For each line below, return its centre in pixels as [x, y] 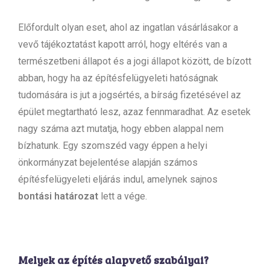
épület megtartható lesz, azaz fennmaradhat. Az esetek [134, 111]
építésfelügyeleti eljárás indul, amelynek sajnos [118, 179]
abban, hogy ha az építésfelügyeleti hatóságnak [118, 78]
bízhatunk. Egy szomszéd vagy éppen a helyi [113, 145]
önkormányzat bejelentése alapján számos [108, 162]
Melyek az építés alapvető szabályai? [113, 259]
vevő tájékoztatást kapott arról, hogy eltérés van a [123, 44]
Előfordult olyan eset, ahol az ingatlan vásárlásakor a [128, 27]
